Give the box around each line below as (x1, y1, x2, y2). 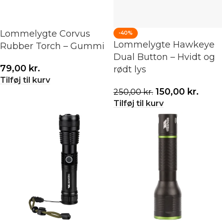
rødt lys (113, 64, 146, 75)
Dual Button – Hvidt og (113, 52, 215, 62)
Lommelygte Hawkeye (113, 39, 215, 50)
